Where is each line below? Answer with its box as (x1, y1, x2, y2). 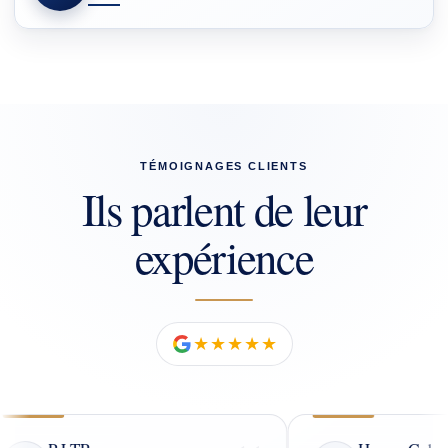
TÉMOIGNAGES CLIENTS (140, 160, 308, 172)
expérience (134, 227, 314, 287)
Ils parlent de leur (81, 179, 367, 239)
